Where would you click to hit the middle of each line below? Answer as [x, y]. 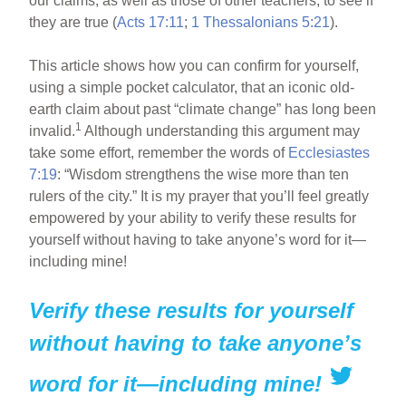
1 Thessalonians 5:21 [261, 22]
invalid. [53, 130]
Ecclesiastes [329, 152]
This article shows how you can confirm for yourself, [194, 65]
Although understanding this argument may [221, 130]
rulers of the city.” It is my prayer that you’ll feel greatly [199, 196]
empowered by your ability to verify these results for [193, 217]
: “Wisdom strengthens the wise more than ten [203, 174]
